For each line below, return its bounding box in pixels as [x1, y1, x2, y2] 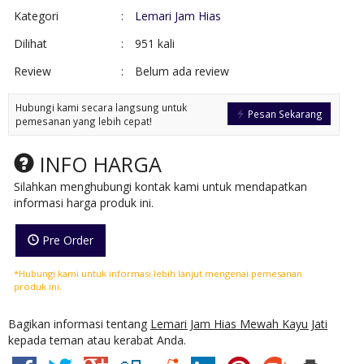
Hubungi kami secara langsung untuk [15, 101, 187, 115]
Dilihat [14, 36, 47, 52]
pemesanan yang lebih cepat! [15, 115, 152, 128]
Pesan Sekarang [245, 107, 323, 121]
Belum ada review [135, 63, 229, 80]
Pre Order [39, 232, 93, 249]
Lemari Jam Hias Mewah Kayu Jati [150, 316, 327, 332]
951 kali [135, 36, 175, 52]
